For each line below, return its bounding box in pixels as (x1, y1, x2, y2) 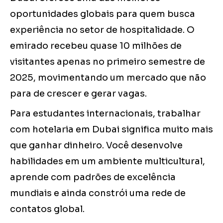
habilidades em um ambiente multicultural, (10, 156, 205, 167)
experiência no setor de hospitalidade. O (10, 24, 195, 36)
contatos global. (10, 204, 85, 215)
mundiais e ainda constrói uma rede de (10, 188, 186, 199)
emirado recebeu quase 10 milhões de (10, 40, 182, 52)
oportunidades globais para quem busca (10, 8, 195, 20)
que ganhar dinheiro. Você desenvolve (10, 140, 183, 151)
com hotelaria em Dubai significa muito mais (10, 124, 213, 135)
